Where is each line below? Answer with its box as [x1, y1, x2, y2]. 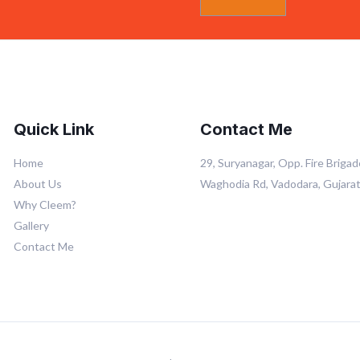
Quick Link [13, 119, 94, 139]
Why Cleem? [13, 197, 76, 211]
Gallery [13, 218, 49, 232]
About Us [13, 176, 62, 190]
